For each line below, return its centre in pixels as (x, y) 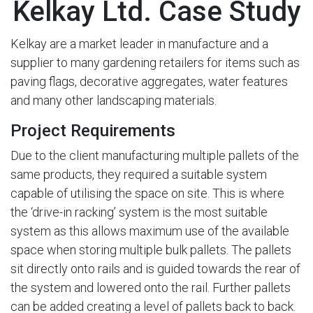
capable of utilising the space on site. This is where (147, 193)
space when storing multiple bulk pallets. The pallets (151, 250)
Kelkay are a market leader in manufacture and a (139, 44)
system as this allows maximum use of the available (150, 231)
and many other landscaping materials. (114, 100)
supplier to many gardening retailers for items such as (155, 63)
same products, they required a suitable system (139, 174)
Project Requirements (93, 131)
